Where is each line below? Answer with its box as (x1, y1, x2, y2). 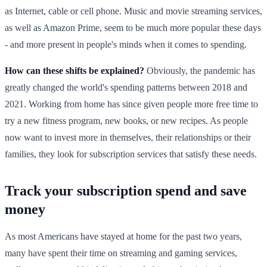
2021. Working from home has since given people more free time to (5, 98, 258, 109)
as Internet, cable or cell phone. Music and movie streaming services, (5, 5, 262, 16)
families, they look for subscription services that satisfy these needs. (5, 148, 257, 159)
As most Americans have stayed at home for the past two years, (5, 231, 242, 241)
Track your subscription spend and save (5, 182, 247, 198)
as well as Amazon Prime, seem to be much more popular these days (5, 22, 261, 33)
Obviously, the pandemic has (144, 65, 255, 76)
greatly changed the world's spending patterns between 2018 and (5, 82, 247, 92)
